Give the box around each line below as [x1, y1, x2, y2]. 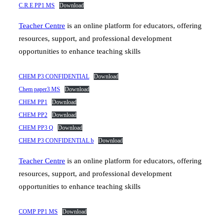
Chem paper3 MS [19, 85, 60, 93]
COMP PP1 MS [19, 208, 58, 215]
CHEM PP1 [19, 98, 47, 106]
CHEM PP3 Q [19, 124, 53, 131]
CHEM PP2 [19, 111, 47, 118]
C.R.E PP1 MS [19, 1, 55, 9]
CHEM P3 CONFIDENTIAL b [19, 137, 94, 144]
